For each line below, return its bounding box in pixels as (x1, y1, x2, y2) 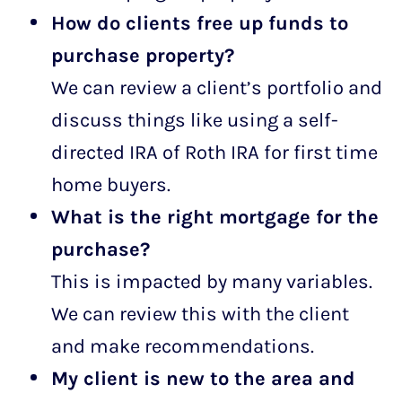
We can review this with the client (50, 301, 349, 325)
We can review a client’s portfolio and (50, 75, 382, 99)
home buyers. (50, 172, 170, 196)
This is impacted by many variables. (50, 269, 372, 293)
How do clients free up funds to (50, 11, 348, 34)
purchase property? (50, 43, 234, 66)
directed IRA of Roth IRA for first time (50, 140, 378, 163)
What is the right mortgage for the (50, 205, 379, 228)
